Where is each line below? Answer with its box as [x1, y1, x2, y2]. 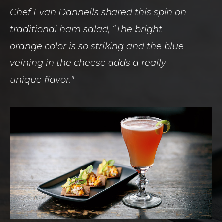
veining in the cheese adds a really [10, 57, 166, 68]
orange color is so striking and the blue [10, 40, 184, 52]
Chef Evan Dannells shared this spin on [10, 6, 186, 18]
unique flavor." [10, 74, 74, 85]
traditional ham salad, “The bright [10, 23, 162, 35]
